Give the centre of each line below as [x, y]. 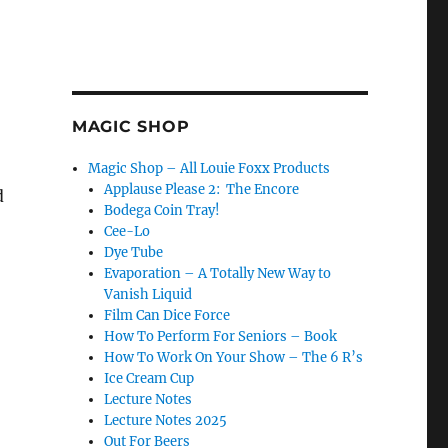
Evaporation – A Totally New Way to [218, 273]
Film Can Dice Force [167, 315]
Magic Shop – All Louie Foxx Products [209, 168]
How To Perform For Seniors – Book [221, 336]
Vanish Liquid [148, 294]
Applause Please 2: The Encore [202, 189]
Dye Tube [134, 252]
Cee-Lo [127, 231]
